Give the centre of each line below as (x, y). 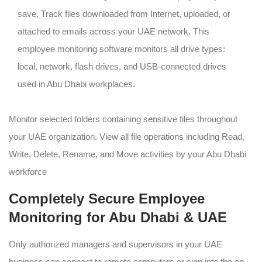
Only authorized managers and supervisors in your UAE (116, 244)
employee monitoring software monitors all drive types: (121, 49)
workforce (28, 171)
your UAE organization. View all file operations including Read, (127, 136)
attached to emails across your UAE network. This (113, 31)
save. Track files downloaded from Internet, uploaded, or (124, 13)
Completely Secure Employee (107, 198)
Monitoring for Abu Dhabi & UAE (118, 217)
